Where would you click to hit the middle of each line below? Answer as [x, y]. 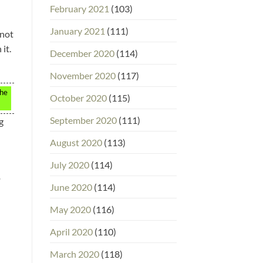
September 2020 [83, 120]
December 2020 [82, 53]
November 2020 [82, 75]
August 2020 [76, 142]
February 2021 [79, 8]
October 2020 [78, 97]
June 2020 [71, 187]
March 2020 [74, 254]
